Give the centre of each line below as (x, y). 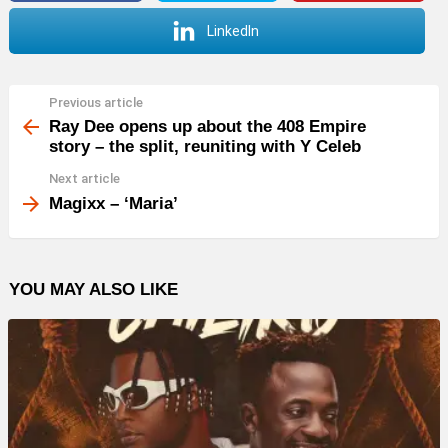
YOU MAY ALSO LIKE (93, 289)
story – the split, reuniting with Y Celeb (205, 147)
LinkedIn (232, 30)
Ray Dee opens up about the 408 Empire (207, 127)
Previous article (96, 102)
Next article (84, 179)
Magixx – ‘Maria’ (113, 203)
